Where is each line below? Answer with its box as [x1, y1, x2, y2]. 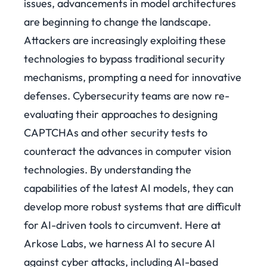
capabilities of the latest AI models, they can [24, 181, 234, 195]
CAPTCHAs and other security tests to [24, 126, 207, 140]
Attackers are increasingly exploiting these [24, 33, 226, 48]
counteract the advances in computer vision [24, 144, 231, 159]
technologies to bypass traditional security [24, 52, 225, 66]
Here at [185, 218, 221, 232]
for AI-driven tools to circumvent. [24, 218, 185, 232]
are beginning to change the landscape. [24, 15, 211, 29]
